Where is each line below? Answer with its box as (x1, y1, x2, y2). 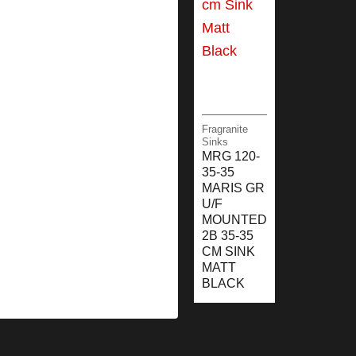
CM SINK (202, 244, 255, 258)
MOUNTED (202, 212, 267, 226)
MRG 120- (202, 149, 260, 163)
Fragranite (202, 122, 248, 135)
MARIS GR (202, 180, 265, 195)
